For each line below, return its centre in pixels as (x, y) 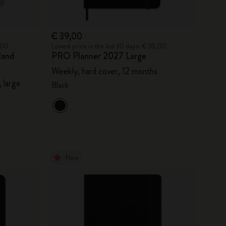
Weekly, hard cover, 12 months (104, 71)
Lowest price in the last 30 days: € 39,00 (109, 46)
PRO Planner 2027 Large (99, 56)
